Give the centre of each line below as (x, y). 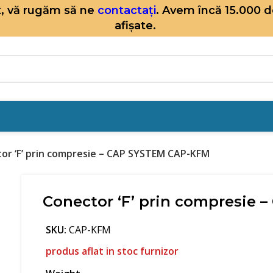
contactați (127, 10)
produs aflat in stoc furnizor (112, 251)
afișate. (136, 26)
